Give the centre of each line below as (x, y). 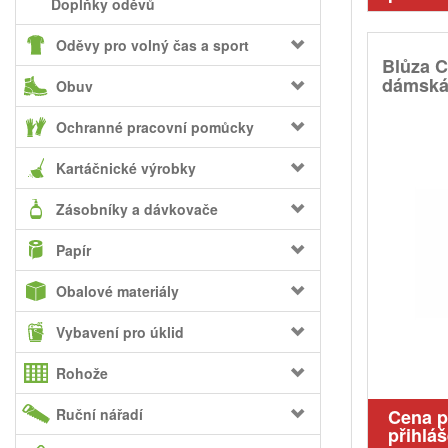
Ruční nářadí (99, 414)
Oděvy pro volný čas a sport (152, 45)
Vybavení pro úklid (120, 332)
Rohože (82, 373)
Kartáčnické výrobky (126, 168)
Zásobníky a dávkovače (137, 209)
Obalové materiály (117, 291)
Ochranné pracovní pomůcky (155, 127)
